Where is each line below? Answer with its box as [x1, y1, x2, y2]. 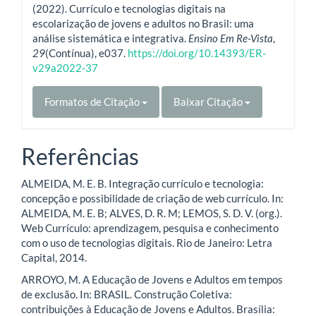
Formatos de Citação [44, 95, 142, 109]
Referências [21, 142, 139, 171]
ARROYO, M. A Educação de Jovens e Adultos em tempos [21, 273, 283, 286]
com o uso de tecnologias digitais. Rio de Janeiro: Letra [21, 236, 272, 249]
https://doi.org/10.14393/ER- [128, 47, 266, 60]
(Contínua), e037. [45, 47, 128, 60]
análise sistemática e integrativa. [32, 32, 188, 45]
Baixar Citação [174, 95, 245, 109]
